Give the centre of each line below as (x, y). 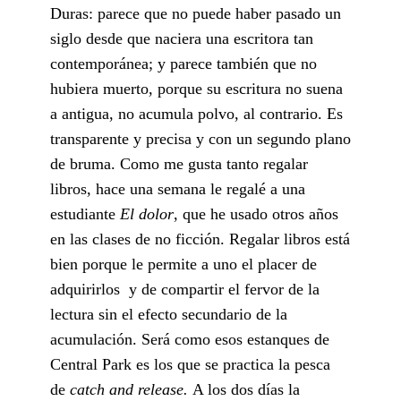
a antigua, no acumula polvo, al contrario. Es (196, 113)
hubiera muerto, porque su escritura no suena (196, 88)
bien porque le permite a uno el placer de (183, 264)
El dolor (147, 213)
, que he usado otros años (256, 213)
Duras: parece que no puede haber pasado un (196, 13)
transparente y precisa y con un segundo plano (200, 138)
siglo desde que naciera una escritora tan (182, 38)
